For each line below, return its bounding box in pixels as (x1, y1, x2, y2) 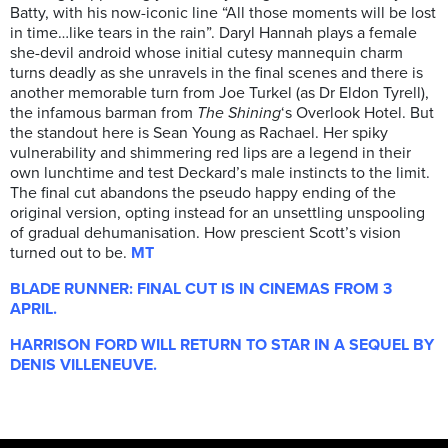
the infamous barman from (10, 103, 197, 124)
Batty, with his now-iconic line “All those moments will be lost (10, 3, 436, 24)
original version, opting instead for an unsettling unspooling (10, 203, 425, 224)
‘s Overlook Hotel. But (281, 103, 434, 124)
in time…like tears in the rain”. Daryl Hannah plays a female (10, 23, 417, 44)
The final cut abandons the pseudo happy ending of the (10, 183, 396, 204)
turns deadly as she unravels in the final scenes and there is (10, 63, 423, 84)
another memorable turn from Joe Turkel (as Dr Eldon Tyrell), (10, 83, 429, 104)
